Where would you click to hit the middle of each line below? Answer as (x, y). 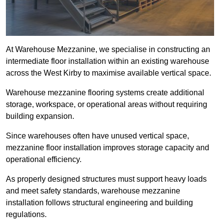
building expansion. (40, 116)
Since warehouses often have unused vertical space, (97, 136)
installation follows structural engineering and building (99, 203)
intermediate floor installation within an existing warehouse (108, 61)
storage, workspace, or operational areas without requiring (107, 105)
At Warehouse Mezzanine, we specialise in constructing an (108, 50)
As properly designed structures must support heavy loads (106, 179)
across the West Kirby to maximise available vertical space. (109, 73)
